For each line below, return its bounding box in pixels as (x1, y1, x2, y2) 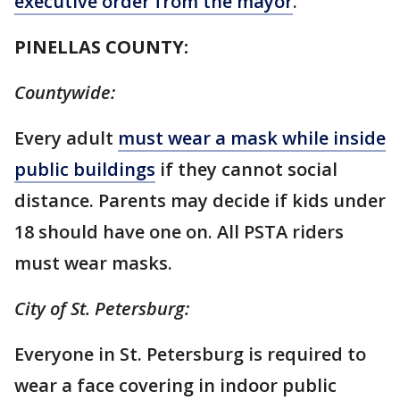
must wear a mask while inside (118, 126, 386, 150)
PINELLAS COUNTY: (14, 35, 188, 59)
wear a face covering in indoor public (14, 373, 337, 397)
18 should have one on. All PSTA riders (14, 220, 344, 244)
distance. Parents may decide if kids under (14, 188, 386, 212)
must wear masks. (14, 251, 172, 275)
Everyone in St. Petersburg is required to (14, 342, 366, 366)
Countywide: (14, 80, 115, 104)
